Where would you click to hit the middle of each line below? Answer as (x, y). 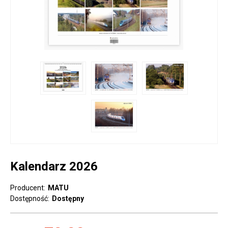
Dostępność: (30, 199)
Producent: (28, 188)
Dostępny (68, 199)
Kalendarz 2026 (54, 167)
